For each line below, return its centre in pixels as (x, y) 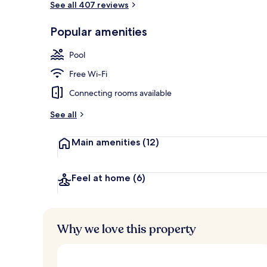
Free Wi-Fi (88, 74)
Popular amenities (99, 31)
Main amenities (107, 142)
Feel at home (102, 178)
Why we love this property (127, 229)
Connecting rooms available (120, 93)
